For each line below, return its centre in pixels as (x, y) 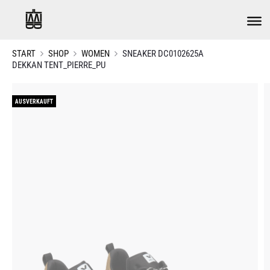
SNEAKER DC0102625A (163, 54)
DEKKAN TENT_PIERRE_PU (59, 65)
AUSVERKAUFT (34, 102)
